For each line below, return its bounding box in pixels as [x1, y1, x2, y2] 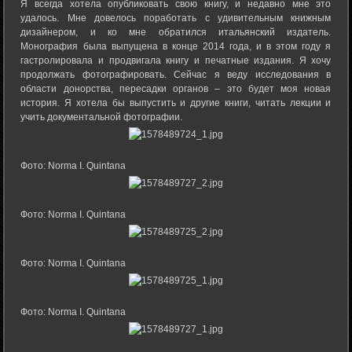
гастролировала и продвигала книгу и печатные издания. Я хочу [20, 55, 332, 67]
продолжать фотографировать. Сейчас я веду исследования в [20, 69, 332, 81]
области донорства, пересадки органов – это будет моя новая [20, 83, 332, 95]
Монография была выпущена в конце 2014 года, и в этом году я [20, 41, 332, 53]
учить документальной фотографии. [20, 112, 183, 123]
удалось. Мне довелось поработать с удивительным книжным [20, 13, 332, 24]
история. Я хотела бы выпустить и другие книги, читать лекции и [20, 97, 332, 109]
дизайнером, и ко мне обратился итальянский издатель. [20, 27, 332, 38]
